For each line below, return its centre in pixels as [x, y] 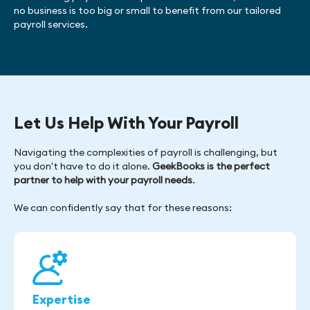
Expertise [62, 299]
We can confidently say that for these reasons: [123, 208]
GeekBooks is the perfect [211, 166]
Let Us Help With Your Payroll [126, 122]
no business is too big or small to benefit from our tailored [147, 10]
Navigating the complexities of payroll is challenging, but [146, 152]
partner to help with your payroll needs [103, 180]
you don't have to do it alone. [83, 166]
